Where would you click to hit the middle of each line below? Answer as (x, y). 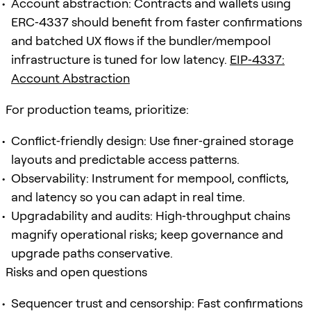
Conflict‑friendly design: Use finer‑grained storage (152, 140)
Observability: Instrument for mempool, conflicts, (150, 178)
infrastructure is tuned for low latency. (120, 59)
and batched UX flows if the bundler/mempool (141, 40)
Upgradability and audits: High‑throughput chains (151, 215)
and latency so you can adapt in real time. (128, 196)
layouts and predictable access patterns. (125, 159)
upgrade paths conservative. (92, 253)
